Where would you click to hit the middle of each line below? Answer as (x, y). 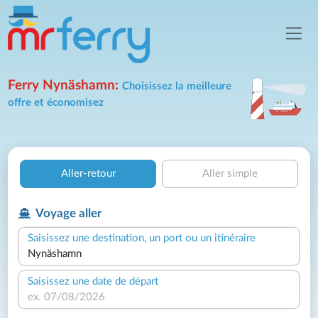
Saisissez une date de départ (93, 281)
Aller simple (230, 174)
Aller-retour (88, 174)
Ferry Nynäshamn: (65, 85)
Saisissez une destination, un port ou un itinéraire (142, 238)
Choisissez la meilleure (177, 86)
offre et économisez (56, 102)
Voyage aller (67, 213)
